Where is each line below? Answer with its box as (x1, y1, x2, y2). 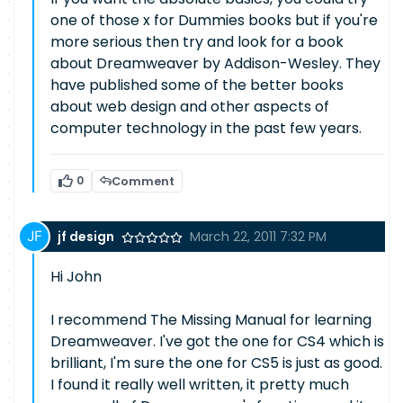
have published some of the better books (50, 75, 344, 95)
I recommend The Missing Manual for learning (50, 309, 372, 330)
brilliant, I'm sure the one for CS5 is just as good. (50, 353, 382, 373)
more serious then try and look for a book (50, 31, 344, 52)
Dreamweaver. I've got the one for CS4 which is (50, 331, 384, 352)
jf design (58, 228, 114, 246)
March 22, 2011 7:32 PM (189, 228, 327, 246)
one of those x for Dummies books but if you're (50, 10, 378, 31)
